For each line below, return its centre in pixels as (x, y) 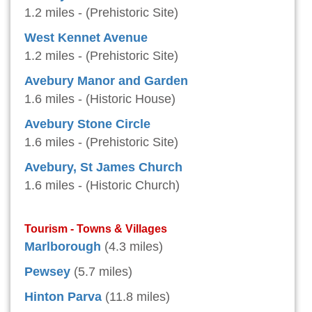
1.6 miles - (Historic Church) (102, 185)
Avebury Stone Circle (87, 124)
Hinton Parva (63, 297)
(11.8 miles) (138, 297)
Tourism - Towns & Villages (96, 228)
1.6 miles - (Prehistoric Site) (101, 142)
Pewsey (47, 272)
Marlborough (63, 247)
